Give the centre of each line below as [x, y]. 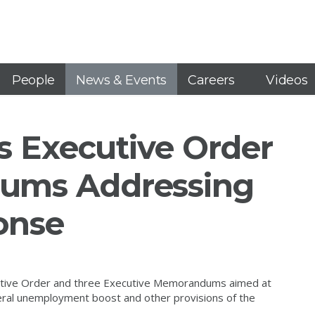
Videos [287, 80]
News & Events [121, 80]
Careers [211, 80]
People [33, 80]
